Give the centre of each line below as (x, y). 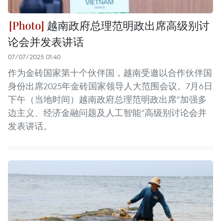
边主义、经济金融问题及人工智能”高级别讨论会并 (107, 112)
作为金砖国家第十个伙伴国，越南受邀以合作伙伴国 (110, 73)
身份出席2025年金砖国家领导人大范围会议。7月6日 (110, 86)
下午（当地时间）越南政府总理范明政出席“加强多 (107, 99)
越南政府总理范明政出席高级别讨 (127, 25)
